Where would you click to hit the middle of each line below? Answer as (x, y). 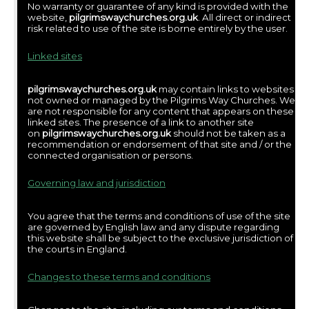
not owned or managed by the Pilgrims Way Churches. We (161, 100)
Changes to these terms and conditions (119, 276)
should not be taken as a (228, 133)
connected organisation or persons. (110, 155)
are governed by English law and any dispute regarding (153, 227)
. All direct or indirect (245, 17)
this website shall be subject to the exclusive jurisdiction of (160, 238)
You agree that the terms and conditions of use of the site (159, 216)
